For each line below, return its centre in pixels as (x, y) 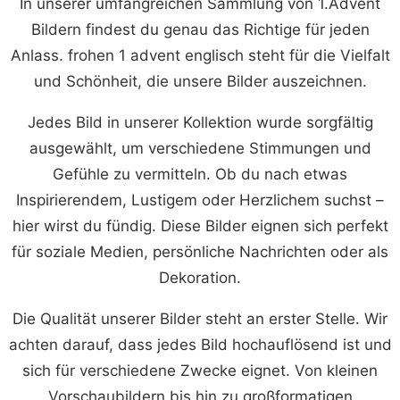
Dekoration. (200, 277)
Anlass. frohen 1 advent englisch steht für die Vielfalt (200, 55)
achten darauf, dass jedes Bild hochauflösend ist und (200, 344)
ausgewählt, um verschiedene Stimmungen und (200, 148)
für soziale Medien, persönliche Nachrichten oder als (200, 251)
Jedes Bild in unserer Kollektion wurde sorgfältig (200, 122)
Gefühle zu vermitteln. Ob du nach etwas (200, 174)
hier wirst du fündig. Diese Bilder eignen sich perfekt (200, 225)
